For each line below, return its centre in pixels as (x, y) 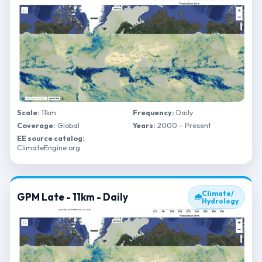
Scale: (28, 112)
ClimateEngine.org (49, 147)
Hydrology (220, 201)
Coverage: (36, 125)
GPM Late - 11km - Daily (73, 197)
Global (68, 125)
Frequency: (154, 112)
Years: (144, 125)
